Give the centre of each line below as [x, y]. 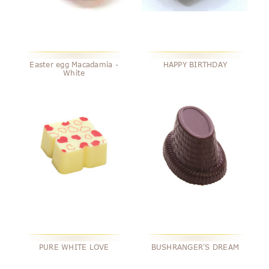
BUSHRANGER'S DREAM [195, 246]
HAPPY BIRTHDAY [195, 64]
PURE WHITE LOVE [74, 246]
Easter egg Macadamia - [74, 64]
